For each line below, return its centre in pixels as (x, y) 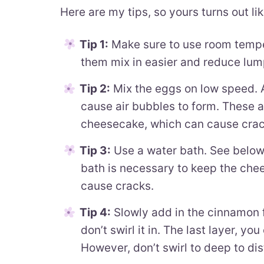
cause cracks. (117, 186)
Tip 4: (95, 212)
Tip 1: (94, 44)
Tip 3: (95, 151)
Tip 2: (95, 89)
